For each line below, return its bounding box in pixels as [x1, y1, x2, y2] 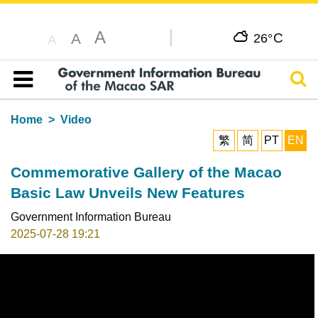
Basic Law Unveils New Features [10, 184, 245, 201]
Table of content [20, 89, 100, 102]
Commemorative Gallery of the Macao [10, 163, 282, 180]
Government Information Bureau [10, 210, 171, 223]
